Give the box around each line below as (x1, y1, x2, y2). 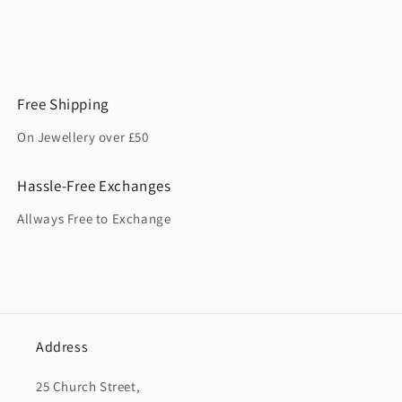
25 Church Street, (36, 378, 141, 396)
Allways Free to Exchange (17, 210, 171, 228)
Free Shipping (17, 94, 109, 115)
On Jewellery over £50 (17, 128, 149, 146)
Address (36, 337, 89, 357)
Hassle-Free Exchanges (17, 176, 171, 197)
